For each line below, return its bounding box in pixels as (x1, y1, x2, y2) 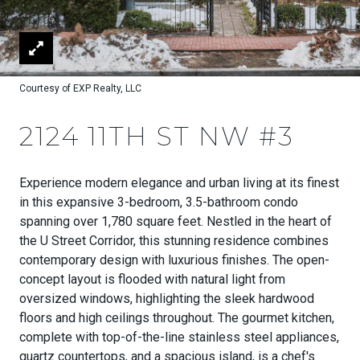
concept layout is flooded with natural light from (19, 272, 285, 287)
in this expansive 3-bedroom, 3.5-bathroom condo (19, 194, 298, 210)
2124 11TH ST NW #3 (19, 121, 294, 152)
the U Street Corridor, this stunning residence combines (19, 233, 329, 248)
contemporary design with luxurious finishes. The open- (19, 252, 329, 268)
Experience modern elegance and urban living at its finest (19, 175, 339, 190)
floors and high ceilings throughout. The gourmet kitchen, (19, 310, 334, 325)
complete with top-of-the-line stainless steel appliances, (19, 329, 339, 345)
